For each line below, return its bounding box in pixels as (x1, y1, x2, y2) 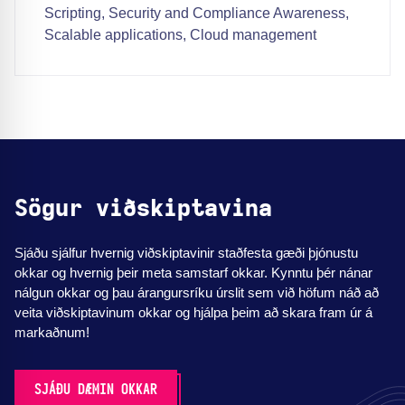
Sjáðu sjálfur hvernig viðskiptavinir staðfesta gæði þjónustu (14, 245, 358, 261)
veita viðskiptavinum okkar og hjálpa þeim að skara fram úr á (14, 305, 372, 321)
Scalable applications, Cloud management (44, 27, 316, 43)
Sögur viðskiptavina (14, 197, 272, 221)
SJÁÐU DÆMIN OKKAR (34, 382, 157, 398)
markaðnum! (14, 325, 89, 341)
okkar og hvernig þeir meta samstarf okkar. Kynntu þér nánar (14, 265, 372, 281)
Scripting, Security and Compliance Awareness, (44, 5, 349, 22)
